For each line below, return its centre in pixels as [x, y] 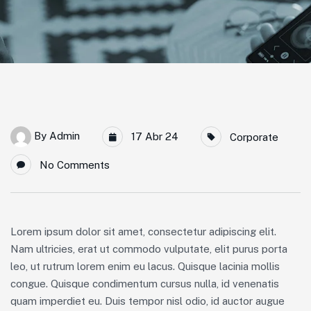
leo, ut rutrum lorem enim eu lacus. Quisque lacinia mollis [145, 266]
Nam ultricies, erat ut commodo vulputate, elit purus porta [149, 249]
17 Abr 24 [153, 136]
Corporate [254, 137]
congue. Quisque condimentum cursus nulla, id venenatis [145, 284]
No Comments [75, 165]
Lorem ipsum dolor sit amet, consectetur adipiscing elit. [143, 232]
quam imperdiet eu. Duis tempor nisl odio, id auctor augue [148, 301]
